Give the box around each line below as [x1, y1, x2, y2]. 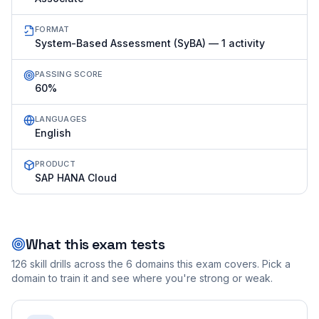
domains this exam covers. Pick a [132, 258, 291, 270]
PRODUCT [35, 159, 75, 169]
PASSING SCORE [35, 69, 103, 79]
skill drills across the [27, 258, 123, 270]
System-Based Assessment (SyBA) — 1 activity [35, 37, 265, 49]
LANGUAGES [35, 114, 88, 124]
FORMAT [35, 24, 70, 34]
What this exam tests [26, 235, 164, 253]
